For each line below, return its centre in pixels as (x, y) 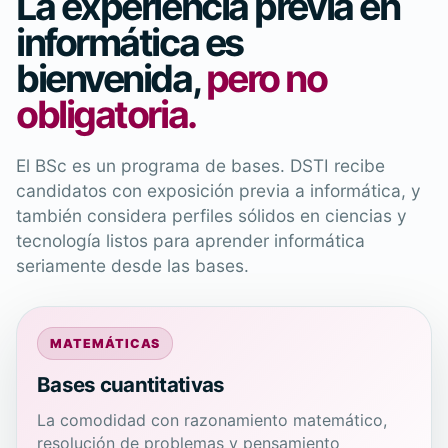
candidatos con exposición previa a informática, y (218, 190)
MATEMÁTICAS (105, 343)
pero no (266, 78)
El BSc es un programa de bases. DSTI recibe (200, 165)
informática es (129, 42)
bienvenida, (111, 78)
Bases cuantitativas (131, 384)
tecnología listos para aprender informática (190, 240)
